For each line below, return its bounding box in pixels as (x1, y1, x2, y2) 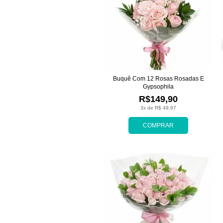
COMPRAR (143, 122, 174, 129)
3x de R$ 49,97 (140, 105, 176, 111)
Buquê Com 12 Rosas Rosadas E (112, 75, 204, 83)
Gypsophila (143, 83, 174, 91)
